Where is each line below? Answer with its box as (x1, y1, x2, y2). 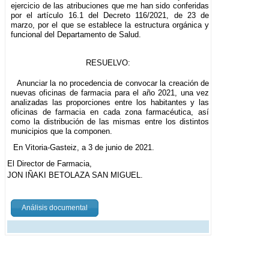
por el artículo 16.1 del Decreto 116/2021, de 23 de (11, 10, 210, 20)
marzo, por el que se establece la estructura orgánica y (11, 20, 210, 29)
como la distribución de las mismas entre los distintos (11, 116, 210, 126)
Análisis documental (22, 203, 88, 212)
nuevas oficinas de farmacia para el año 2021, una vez (11, 88, 210, 97)
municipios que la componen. (11, 126, 112, 136)
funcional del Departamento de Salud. (11, 29, 141, 39)
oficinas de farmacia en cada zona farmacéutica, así (11, 107, 210, 116)
